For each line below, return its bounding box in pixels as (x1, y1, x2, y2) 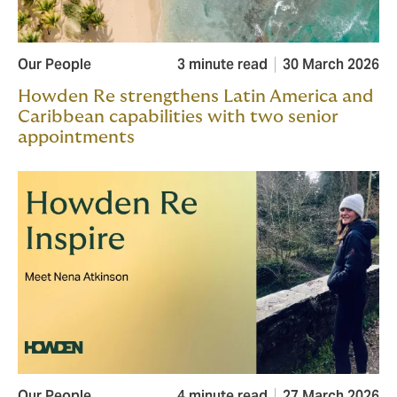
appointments (18, 128, 135, 147)
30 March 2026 (283, 55, 379, 74)
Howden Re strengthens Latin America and (18, 88, 374, 106)
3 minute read (177, 55, 268, 74)
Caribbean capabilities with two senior (18, 108, 339, 127)
